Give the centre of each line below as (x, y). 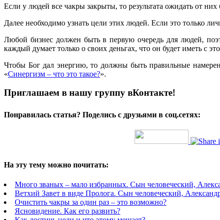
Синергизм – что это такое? (54, 74)
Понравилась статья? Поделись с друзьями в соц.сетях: (102, 115)
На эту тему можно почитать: (56, 165)
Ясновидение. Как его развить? (68, 211)
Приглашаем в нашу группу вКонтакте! (90, 93)
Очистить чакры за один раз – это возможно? (91, 202)
